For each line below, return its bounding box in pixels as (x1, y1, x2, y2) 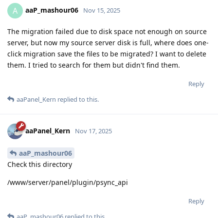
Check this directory (7, 159, 72, 169)
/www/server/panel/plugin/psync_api (7, 177, 128, 187)
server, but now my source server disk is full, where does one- (7, 38, 209, 48)
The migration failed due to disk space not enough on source (7, 27, 207, 36)
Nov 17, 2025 (75, 127, 112, 136)
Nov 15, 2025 (83, 6, 120, 15)
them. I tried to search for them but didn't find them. (7, 60, 180, 70)
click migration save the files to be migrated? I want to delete (7, 49, 206, 59)
